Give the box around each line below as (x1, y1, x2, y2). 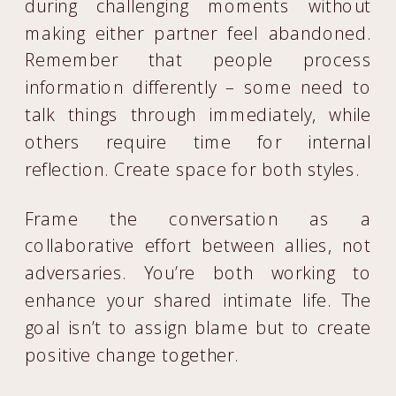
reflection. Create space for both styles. (25, 156, 360, 181)
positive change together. (25, 342, 239, 367)
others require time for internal (25, 129, 372, 154)
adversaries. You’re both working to (25, 261, 372, 285)
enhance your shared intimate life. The (25, 288, 372, 312)
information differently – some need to (25, 75, 372, 99)
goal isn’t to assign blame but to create (25, 315, 372, 339)
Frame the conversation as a (25, 206, 372, 231)
